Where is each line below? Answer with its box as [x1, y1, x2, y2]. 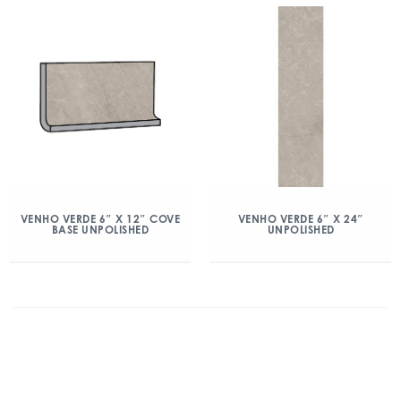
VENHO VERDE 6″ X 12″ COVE [20, 211, 181, 226]
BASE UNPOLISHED [51, 222, 149, 236]
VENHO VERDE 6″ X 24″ [237, 211, 364, 226]
